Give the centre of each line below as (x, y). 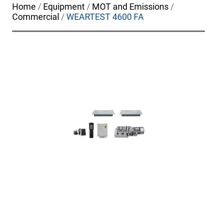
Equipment (64, 7)
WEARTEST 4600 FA (105, 17)
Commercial (36, 17)
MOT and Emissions (130, 7)
